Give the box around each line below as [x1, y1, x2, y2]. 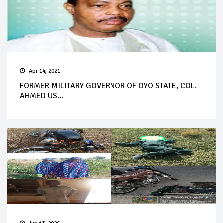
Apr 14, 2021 [29, 67, 60, 75]
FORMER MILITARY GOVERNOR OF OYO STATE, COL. [20, 81, 197, 91]
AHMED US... [20, 91, 63, 101]
